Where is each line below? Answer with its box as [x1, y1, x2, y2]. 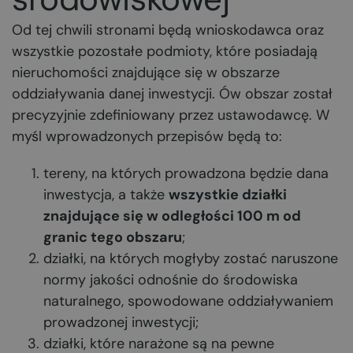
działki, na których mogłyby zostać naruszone [43, 249, 338, 268]
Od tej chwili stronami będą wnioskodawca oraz [12, 20, 324, 39]
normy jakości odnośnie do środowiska [43, 270, 298, 289]
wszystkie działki [169, 185, 287, 204]
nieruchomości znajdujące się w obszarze [12, 63, 280, 82]
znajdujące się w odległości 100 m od [43, 206, 301, 225]
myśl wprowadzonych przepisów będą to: [12, 127, 282, 146]
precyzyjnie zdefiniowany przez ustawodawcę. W [12, 106, 329, 124]
